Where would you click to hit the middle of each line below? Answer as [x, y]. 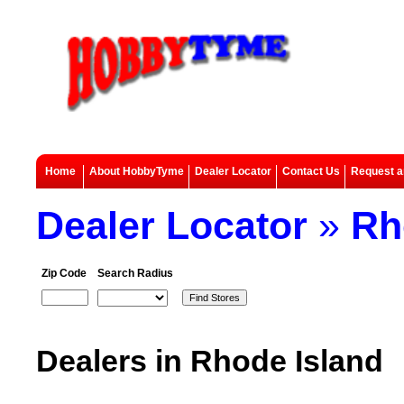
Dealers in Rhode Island [210, 361]
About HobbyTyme [137, 171]
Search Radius [135, 273]
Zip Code [64, 273]
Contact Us [311, 171]
